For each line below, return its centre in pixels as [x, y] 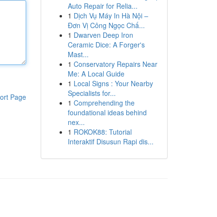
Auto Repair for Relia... [102, 6]
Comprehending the [104, 103]
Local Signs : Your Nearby [113, 83]
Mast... [78, 54]
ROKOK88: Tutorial [102, 132]
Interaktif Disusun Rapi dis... [110, 141]
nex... [76, 122]
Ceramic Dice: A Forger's [106, 45]
